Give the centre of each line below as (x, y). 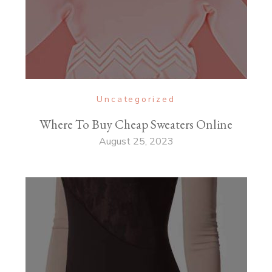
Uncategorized (136, 100)
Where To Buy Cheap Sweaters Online (136, 124)
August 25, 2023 (136, 142)
